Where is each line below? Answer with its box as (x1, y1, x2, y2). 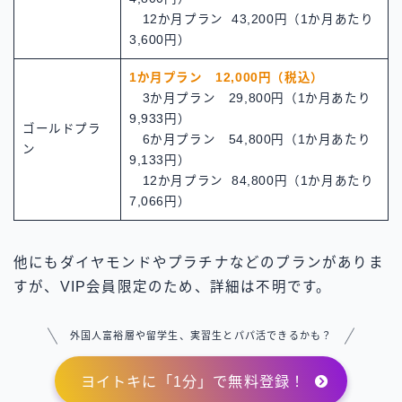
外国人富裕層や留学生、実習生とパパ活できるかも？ (69, 330, 333, 342)
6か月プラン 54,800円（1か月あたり (129, 133, 371, 147)
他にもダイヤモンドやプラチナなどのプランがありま (13, 255, 384, 271)
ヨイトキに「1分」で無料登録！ (80, 372, 306, 389)
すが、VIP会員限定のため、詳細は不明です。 (13, 279, 332, 295)
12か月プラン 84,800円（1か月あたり (129, 174, 374, 188)
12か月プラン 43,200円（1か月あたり (129, 13, 374, 27)
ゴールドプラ (22, 122, 101, 136)
